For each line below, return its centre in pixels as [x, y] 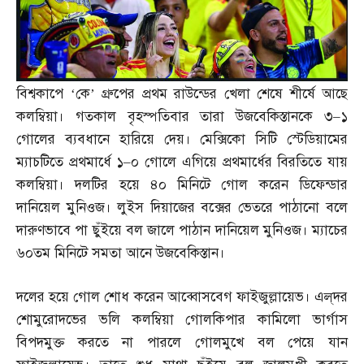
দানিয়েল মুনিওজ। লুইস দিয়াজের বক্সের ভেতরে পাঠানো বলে [182, 207]
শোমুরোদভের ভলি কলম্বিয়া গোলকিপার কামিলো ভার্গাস [182, 319]
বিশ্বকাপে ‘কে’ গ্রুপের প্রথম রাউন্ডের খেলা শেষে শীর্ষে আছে [182, 93]
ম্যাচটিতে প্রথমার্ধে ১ [70, 162]
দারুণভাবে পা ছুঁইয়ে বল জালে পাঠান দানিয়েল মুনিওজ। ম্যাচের [182, 230]
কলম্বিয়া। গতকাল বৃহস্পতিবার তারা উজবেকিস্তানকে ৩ [175, 116]
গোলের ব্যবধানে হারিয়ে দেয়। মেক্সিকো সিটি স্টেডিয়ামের [182, 139]
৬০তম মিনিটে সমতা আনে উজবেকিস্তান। [121, 253]
